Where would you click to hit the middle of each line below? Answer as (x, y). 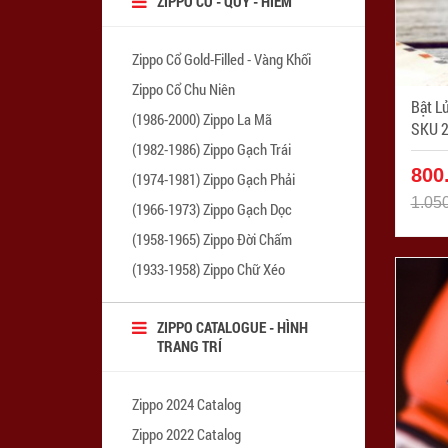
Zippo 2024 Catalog (186, 403)
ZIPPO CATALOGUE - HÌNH (232, 326)
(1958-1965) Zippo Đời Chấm (212, 238)
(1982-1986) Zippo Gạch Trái (211, 148)
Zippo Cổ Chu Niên (183, 88)
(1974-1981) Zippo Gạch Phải (213, 178)
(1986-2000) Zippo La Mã (202, 118)
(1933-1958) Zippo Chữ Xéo (208, 268)
